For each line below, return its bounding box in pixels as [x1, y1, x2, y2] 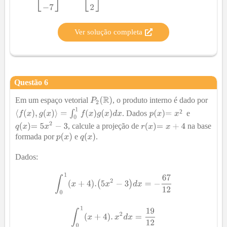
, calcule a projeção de [68, 122, 141, 131]
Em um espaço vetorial [15, 95, 90, 104]
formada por [15, 132, 56, 141]
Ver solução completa [74, 28, 142, 36]
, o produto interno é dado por [112, 95, 208, 104]
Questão [14, 78, 44, 87]
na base [185, 122, 212, 131]
